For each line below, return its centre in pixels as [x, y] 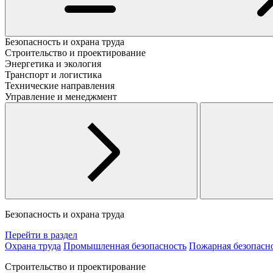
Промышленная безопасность [125, 246]
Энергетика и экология [53, 64]
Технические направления [60, 86]
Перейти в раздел [41, 235]
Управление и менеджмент [61, 97]
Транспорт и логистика [53, 75]
